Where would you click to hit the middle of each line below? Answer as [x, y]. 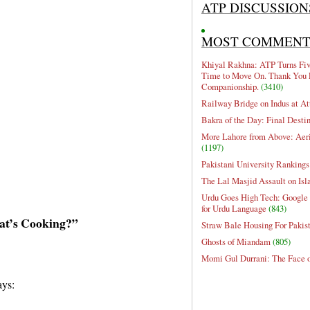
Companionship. [230, 87]
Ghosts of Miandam [236, 242]
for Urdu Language [234, 209]
